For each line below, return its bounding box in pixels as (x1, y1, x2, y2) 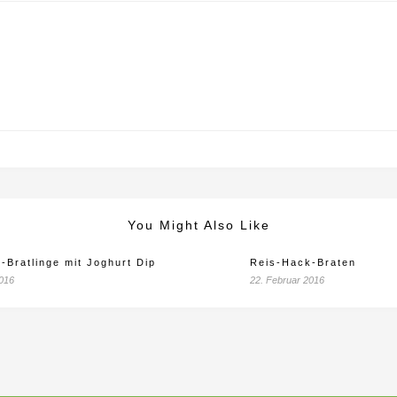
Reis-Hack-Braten (250, 257, 356, 268)
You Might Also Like (127, 218, 270, 232)
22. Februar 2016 (250, 275, 324, 285)
